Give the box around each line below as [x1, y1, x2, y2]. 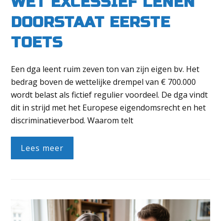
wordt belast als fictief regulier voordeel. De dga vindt [11, 89, 208, 101]
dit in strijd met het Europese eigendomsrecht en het [11, 102, 206, 113]
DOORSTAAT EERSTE [11, 13, 171, 32]
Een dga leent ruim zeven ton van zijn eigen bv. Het [11, 64, 200, 75]
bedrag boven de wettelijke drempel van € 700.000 [11, 76, 196, 88]
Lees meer [21, 143, 64, 154]
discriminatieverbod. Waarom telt [11, 115, 134, 126]
